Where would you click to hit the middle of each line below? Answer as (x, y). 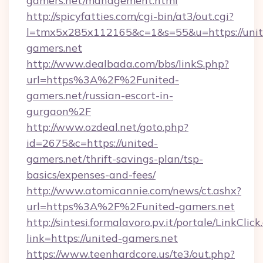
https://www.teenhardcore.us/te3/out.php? (131, 254)
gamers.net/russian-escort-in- (100, 95)
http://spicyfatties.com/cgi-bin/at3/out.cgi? (130, 16)
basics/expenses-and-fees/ (91, 175)
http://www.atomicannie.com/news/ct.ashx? (134, 190)
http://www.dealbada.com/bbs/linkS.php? (128, 64)
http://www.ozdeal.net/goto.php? (107, 127)
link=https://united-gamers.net (102, 238)
